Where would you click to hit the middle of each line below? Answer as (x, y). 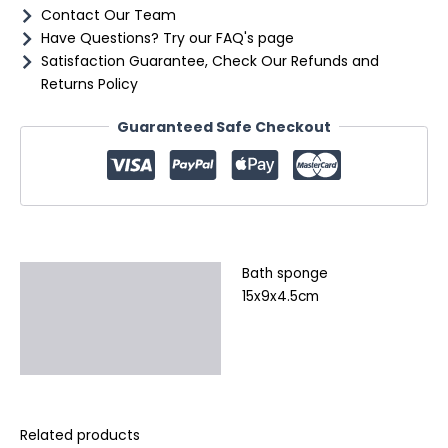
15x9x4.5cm (280, 296)
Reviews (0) (76, 355)
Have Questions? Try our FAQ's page (167, 37)
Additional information (119, 317)
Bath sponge (284, 273)
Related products (80, 434)
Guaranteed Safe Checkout (224, 126)
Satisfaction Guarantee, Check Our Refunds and (210, 60)
